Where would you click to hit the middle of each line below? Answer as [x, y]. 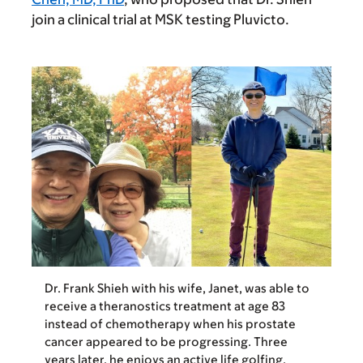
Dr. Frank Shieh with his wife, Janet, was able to [177, 288]
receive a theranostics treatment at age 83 [165, 305]
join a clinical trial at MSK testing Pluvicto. [160, 20]
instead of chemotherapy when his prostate [170, 323]
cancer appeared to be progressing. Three [166, 341]
